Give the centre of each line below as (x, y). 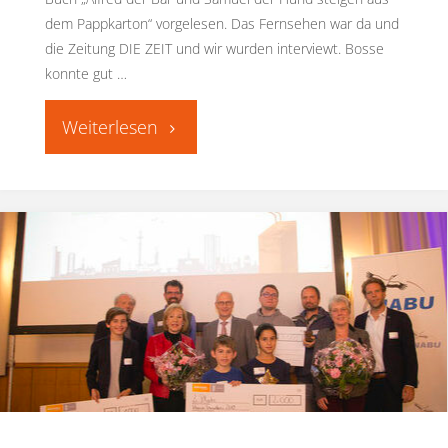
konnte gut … (85, 73)
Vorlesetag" (194, 207)
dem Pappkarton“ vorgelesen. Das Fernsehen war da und (221, 23)
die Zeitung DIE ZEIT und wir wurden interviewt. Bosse (214, 48)
